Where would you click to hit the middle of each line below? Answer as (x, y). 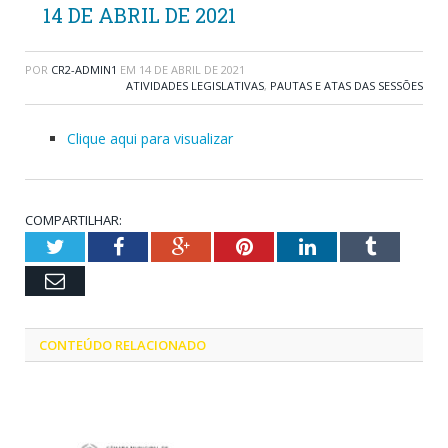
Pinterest (287, 246)
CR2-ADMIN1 (84, 70)
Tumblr (404, 246)
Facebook (161, 246)
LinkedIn (351, 246)
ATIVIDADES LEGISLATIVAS (195, 86)
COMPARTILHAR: (73, 220)
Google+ (224, 246)
